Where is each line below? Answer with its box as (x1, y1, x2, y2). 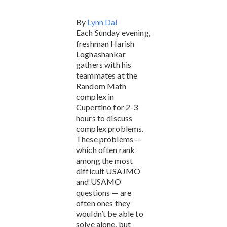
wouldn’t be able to (76, 208, 143, 218)
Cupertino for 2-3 (76, 102, 138, 112)
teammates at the (76, 70, 138, 80)
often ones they (76, 198, 131, 208)
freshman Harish (76, 38, 135, 48)
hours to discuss (76, 112, 133, 123)
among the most (76, 155, 133, 165)
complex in (76, 91, 115, 101)
